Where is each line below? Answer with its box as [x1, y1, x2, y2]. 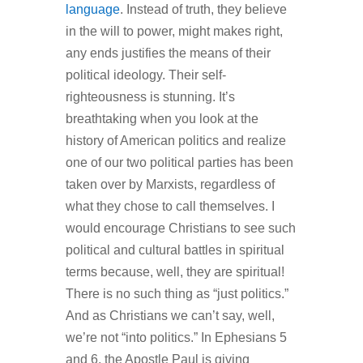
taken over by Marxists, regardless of [65, 177, 275, 191]
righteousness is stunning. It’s [65, 89, 235, 104]
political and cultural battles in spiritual [65, 242, 284, 257]
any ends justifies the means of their [65, 45, 271, 60]
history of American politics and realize [65, 133, 286, 147]
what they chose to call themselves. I [65, 199, 275, 213]
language [65, 2, 120, 16]
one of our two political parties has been [65, 155, 293, 169]
